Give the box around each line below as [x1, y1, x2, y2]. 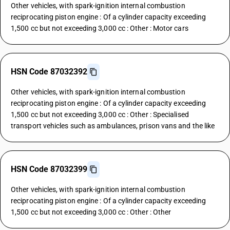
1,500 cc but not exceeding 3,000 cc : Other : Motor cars [11, 24, 188, 32]
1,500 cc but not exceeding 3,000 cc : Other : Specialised [11, 110, 189, 119]
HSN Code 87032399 [11, 164, 87, 174]
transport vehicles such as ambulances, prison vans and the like [11, 122, 215, 130]
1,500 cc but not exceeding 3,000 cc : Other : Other [11, 208, 171, 216]
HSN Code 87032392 [11, 67, 87, 76]
